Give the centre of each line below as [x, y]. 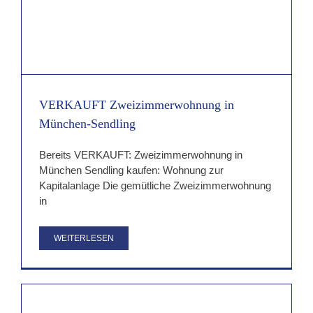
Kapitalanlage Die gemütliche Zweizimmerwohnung [155, 185]
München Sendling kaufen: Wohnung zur [131, 170]
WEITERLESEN [84, 238]
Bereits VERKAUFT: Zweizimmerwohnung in [141, 154]
